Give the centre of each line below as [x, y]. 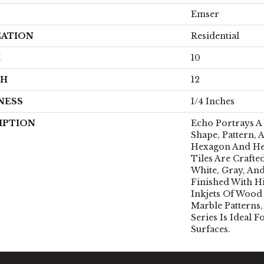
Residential [215, 36]
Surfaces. [211, 229]
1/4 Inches [213, 101]
